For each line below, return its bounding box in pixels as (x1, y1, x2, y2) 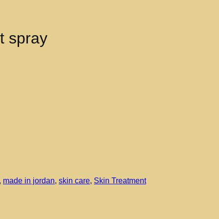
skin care (59, 176, 90, 185)
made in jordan (3, 176, 55, 185)
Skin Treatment (94, 176, 146, 185)
